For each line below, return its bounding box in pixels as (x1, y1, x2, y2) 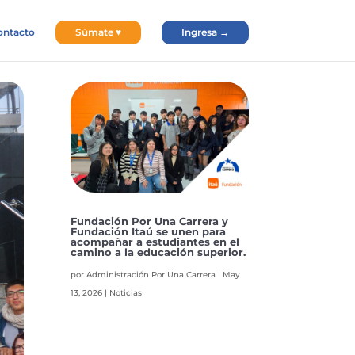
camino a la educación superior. (71, 246, 246, 259)
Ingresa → (181, 26, 229, 38)
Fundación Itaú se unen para (71, 225, 227, 239)
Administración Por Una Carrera (86, 269, 216, 281)
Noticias (109, 288, 143, 299)
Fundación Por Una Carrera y (71, 215, 229, 228)
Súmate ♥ (74, 26, 121, 38)
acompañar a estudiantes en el (71, 235, 240, 249)
